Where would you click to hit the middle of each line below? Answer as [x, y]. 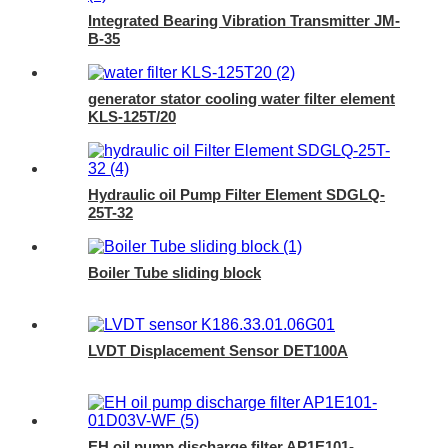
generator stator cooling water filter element [241, 99]
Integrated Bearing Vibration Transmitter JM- [244, 21]
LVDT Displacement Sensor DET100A [218, 351]
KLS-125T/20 [132, 117]
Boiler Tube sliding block [174, 273]
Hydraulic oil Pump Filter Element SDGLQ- [236, 195]
